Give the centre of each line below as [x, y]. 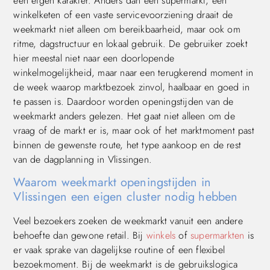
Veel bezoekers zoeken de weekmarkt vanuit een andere [128, 221]
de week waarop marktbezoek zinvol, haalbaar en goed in [132, 87]
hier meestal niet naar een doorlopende [94, 58]
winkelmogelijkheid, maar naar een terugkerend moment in [133, 72]
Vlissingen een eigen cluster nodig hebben [126, 197]
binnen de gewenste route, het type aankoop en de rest [127, 145]
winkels [161, 236]
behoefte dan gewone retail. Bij [80, 236]
